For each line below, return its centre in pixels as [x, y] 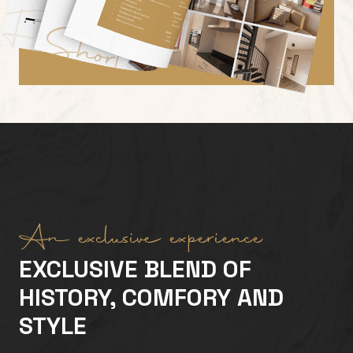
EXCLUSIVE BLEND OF [135, 269]
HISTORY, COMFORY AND [151, 298]
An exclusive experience [141, 240]
